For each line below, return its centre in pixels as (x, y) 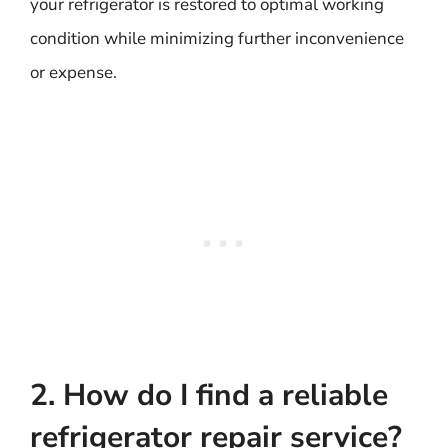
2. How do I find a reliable (209, 395)
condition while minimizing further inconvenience (217, 38)
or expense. (73, 72)
